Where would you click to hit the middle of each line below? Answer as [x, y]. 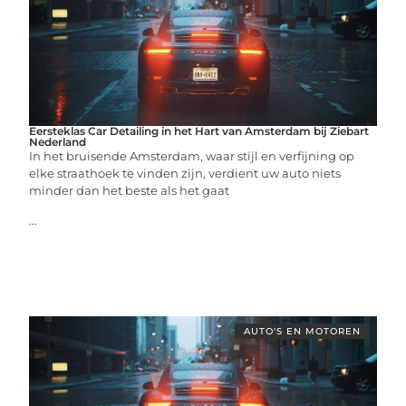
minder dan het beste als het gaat [130, 190]
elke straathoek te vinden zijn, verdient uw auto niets [185, 173]
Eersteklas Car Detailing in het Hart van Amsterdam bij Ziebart [199, 130]
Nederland [58, 141]
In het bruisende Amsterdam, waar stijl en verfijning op [192, 155]
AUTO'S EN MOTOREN [302, 331]
